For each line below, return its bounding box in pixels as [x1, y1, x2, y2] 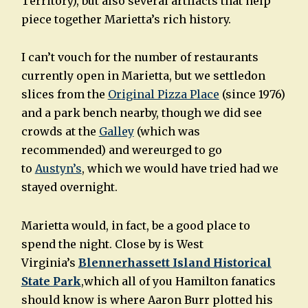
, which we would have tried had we [81, 162, 278, 176]
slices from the [21, 87, 108, 102]
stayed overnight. [21, 180, 118, 195]
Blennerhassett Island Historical [78, 256, 272, 270]
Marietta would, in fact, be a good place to [21, 219, 250, 233]
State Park [21, 274, 81, 289]
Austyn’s [34, 162, 82, 176]
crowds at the [21, 124, 99, 139]
